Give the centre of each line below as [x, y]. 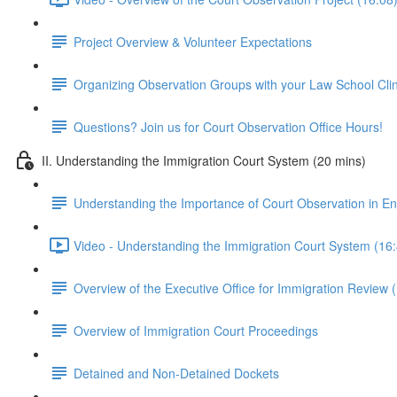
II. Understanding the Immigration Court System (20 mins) [204, 160]
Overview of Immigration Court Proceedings [196, 330]
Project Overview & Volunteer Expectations [193, 41]
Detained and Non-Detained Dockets [176, 373]
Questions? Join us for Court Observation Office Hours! [228, 126]
